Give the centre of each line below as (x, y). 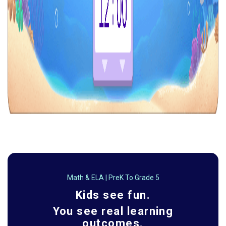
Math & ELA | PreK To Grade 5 (113, 177)
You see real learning (113, 211)
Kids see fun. (113, 195)
